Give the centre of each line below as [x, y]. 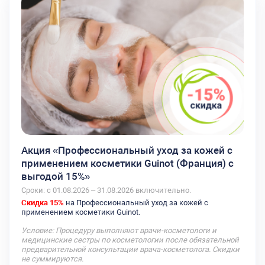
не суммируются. [52, 259]
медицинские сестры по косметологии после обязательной [130, 240]
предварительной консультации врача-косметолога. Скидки [130, 250]
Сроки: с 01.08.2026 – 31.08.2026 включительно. [106, 190]
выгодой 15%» [56, 177]
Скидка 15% [43, 203]
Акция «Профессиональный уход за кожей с [127, 151]
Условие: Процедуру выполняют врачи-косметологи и [119, 231]
